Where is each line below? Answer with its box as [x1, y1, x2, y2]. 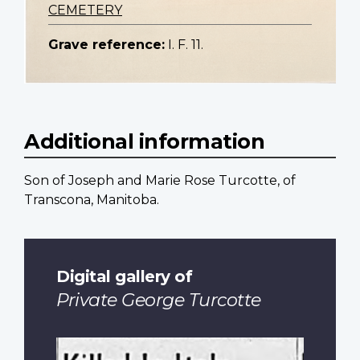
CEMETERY [48, 2, 122, 18]
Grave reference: [48, 37, 165, 53]
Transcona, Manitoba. [24, 192, 159, 208]
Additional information [24, 129, 264, 154]
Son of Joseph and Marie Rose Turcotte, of [24, 173, 296, 189]
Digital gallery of [56, 265, 192, 286]
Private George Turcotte [56, 288, 261, 311]
